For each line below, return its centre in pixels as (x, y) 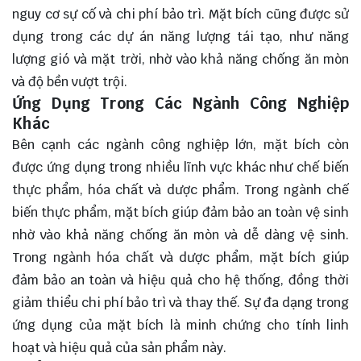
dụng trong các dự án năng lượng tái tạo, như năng (180, 36)
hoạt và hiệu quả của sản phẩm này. (119, 347)
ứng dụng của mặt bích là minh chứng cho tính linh (180, 325)
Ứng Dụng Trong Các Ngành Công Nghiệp (180, 103)
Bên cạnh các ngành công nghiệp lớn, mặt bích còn (180, 144)
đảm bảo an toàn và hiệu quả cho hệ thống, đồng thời (180, 280)
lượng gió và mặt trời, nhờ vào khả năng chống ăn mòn (180, 59)
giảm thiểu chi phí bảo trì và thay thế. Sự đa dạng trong (180, 302)
